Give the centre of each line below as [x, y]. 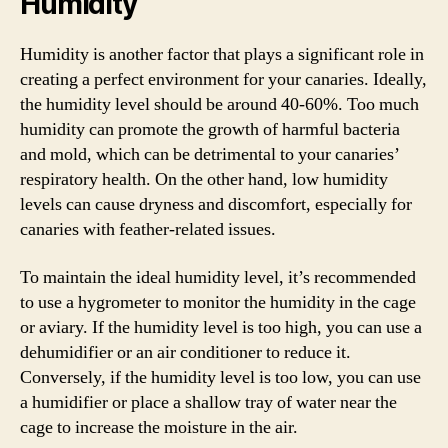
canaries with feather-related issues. [148, 229]
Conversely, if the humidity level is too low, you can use [220, 377]
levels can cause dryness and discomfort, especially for [216, 204]
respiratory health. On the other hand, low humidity [204, 179]
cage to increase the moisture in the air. [159, 427]
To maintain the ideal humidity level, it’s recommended [218, 277]
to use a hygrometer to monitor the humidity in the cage [218, 302]
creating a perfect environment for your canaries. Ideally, [223, 79]
